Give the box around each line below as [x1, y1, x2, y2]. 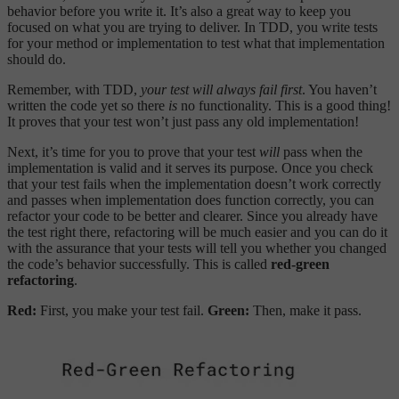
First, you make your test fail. [37, 302, 208, 318]
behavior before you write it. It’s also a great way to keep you [7, 3, 351, 19]
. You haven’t [302, 81, 377, 97]
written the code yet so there [7, 97, 168, 113]
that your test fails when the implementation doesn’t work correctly [7, 175, 381, 191]
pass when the [280, 143, 362, 159]
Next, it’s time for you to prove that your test [7, 143, 259, 159]
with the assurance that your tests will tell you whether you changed [7, 240, 387, 256]
